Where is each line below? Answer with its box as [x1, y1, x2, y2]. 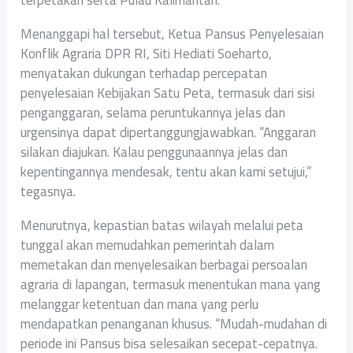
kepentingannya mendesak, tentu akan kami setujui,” [20, 158, 312, 184]
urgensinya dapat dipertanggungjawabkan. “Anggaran [20, 119, 317, 145]
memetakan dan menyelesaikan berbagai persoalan [20, 251, 308, 277]
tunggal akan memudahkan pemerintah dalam [20, 232, 275, 258]
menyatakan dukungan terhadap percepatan [20, 60, 268, 86]
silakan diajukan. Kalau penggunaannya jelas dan [20, 139, 288, 165]
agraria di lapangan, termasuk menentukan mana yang [20, 271, 321, 297]
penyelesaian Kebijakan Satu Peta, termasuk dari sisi [20, 80, 315, 106]
